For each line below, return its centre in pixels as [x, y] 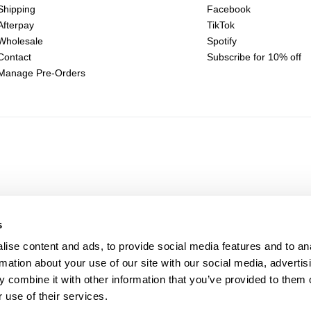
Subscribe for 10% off [254, 57]
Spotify [222, 41]
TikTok [221, 25]
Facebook [229, 9]
